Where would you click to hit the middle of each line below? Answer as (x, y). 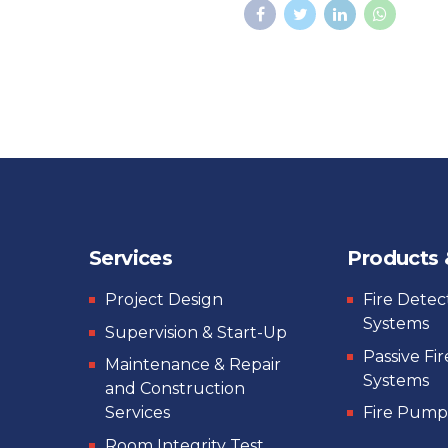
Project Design (164, 299)
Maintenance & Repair (193, 365)
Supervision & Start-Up (196, 332)
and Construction (175, 389)
